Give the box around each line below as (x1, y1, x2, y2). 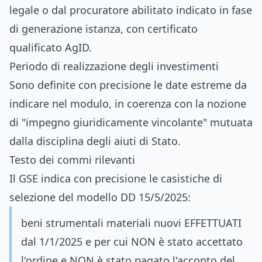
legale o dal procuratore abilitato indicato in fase (9, 3, 252, 17)
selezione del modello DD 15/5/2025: (9, 190, 191, 204)
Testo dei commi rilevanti (9, 153, 135, 167)
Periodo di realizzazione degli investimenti (9, 59, 219, 73)
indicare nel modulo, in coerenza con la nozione (9, 96, 246, 111)
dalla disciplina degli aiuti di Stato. (9, 134, 181, 148)
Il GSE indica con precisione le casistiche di (9, 171, 222, 185)
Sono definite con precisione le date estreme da (9, 78, 247, 92)
